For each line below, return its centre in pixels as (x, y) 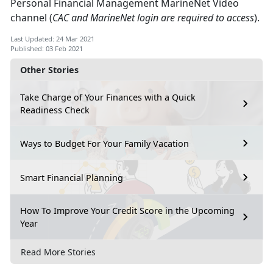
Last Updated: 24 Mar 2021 (52, 39)
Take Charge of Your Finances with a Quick (108, 97)
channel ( (31, 18)
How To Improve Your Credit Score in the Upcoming (127, 211)
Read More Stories (58, 252)
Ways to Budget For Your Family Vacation (105, 143)
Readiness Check (55, 110)
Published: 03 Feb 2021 (47, 49)
